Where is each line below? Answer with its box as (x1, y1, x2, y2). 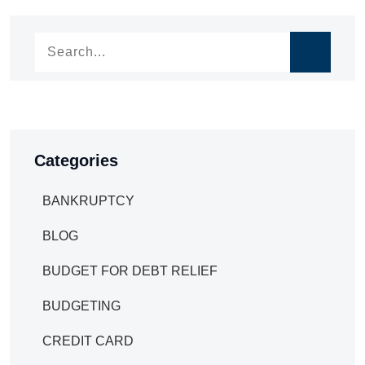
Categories (34, 151, 118, 169)
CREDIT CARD (42, 333, 134, 348)
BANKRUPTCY (42, 193, 134, 208)
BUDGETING (42, 298, 121, 313)
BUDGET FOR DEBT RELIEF (42, 263, 218, 278)
